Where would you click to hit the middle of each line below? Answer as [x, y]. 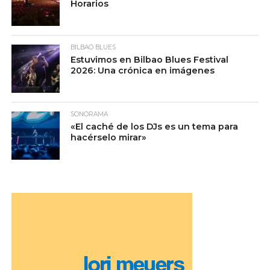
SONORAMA [89, 115]
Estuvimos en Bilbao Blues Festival [150, 60]
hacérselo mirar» [109, 138]
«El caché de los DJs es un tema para [155, 127]
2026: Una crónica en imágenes [143, 71]
